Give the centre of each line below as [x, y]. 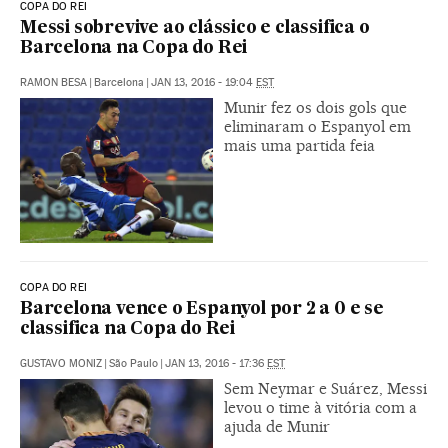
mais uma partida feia [299, 146]
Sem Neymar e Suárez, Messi [325, 388]
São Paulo [133, 363]
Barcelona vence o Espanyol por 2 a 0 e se [202, 309]
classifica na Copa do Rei [128, 329]
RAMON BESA [53, 83]
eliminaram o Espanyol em [317, 127]
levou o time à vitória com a [320, 407]
